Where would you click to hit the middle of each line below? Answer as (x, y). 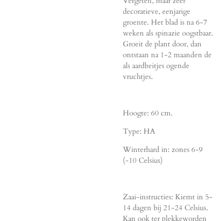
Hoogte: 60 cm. (148, 113)
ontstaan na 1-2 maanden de (167, 55)
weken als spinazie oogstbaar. (168, 33)
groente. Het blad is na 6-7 (165, 22)
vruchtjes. (138, 76)
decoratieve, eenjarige (157, 11)
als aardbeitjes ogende (156, 65)
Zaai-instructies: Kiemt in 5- (168, 197)
